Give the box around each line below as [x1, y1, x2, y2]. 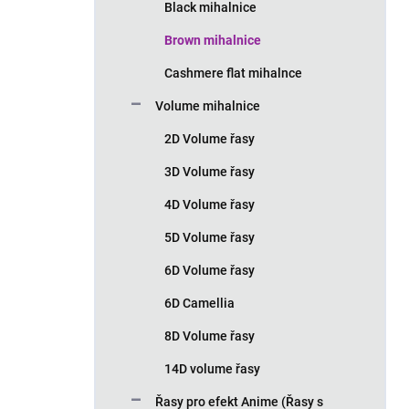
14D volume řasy [164, 362, 260, 376]
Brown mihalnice [164, 33, 261, 47]
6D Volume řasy [164, 263, 255, 278]
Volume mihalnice [155, 99, 260, 113]
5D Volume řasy [164, 230, 255, 245]
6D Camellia [164, 296, 235, 310]
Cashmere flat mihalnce [164, 66, 302, 80]
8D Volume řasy [164, 329, 255, 343]
